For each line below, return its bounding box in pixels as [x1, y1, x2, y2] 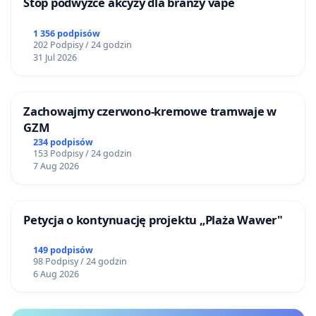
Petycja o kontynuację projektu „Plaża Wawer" [23, 211, 283, 228]
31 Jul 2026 [32, 51, 77, 63]
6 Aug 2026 [32, 268, 79, 281]
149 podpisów [32, 244, 93, 257]
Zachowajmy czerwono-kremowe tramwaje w [23, 102, 277, 119]
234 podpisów [32, 135, 93, 148]
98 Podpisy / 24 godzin [32, 255, 127, 268]
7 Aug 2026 [32, 159, 79, 172]
